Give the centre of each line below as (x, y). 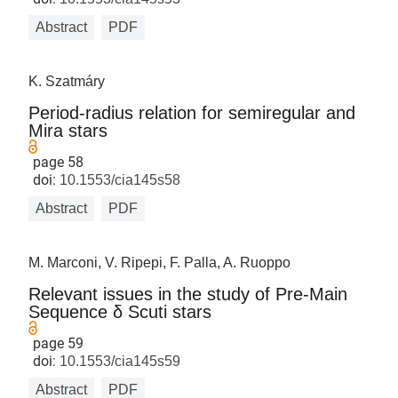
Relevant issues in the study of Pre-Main (188, 294)
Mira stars (68, 131)
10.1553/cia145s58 (119, 180)
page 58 (59, 162)
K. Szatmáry (67, 81)
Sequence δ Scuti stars (120, 312)
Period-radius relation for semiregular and (192, 113)
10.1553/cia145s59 (119, 361)
